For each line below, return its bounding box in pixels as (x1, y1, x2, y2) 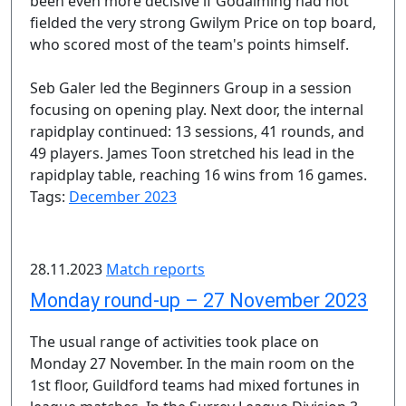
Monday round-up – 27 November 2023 (30, 289, 368, 312)
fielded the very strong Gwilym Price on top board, (30, 13, 376, 33)
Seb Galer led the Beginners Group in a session (30, 78, 352, 98)
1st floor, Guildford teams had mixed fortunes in (30, 375, 360, 395)
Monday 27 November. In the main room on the (30, 353, 354, 373)
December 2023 (69, 187, 177, 207)
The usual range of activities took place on (30, 332, 319, 352)
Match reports (106, 259, 205, 279)
